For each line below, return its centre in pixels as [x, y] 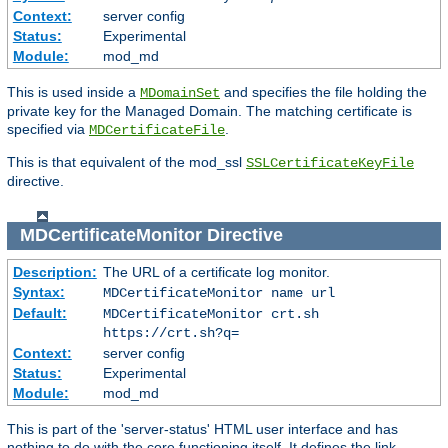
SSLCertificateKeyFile [330, 162]
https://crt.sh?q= [170, 333]
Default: [39, 313]
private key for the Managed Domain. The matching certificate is [209, 110]
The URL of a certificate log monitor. [216, 272]
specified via [48, 128]
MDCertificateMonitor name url [218, 293]
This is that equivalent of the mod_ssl [126, 161]
